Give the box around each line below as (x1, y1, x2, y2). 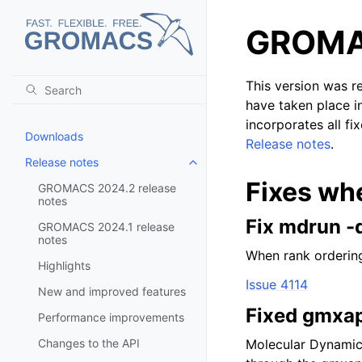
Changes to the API (38, 335, 140, 350)
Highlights (38, 258, 90, 272)
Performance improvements (38, 309, 184, 324)
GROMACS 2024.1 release (38, 219, 175, 234)
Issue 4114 (246, 276, 308, 293)
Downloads (25, 128, 83, 143)
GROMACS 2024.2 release (38, 180, 176, 195)
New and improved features (38, 284, 186, 298)
